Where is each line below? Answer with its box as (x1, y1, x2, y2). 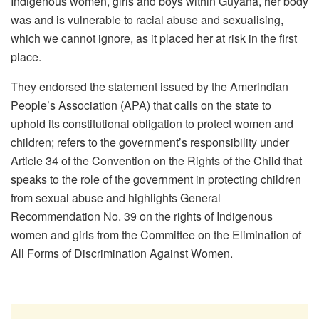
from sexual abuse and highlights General (11, 189, 221, 206)
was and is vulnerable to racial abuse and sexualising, (11, 11, 283, 28)
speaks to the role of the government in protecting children (11, 171, 301, 188)
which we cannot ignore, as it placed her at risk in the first (11, 30, 297, 47)
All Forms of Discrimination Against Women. (11, 245, 239, 262)
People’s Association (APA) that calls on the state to (11, 97, 271, 114)
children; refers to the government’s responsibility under (11, 134, 289, 151)
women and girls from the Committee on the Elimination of (11, 226, 301, 244)
